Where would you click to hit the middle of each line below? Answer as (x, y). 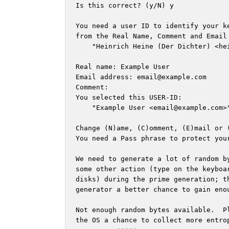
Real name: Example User (123, 67)
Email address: (106, 77)
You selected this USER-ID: (129, 98)
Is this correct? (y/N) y (125, 6)
